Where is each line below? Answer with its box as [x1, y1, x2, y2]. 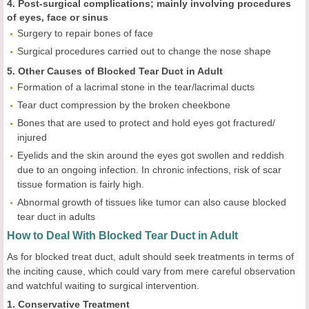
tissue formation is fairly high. [17, 179, 144, 190]
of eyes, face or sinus [7, 12, 108, 23]
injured [17, 132, 47, 143]
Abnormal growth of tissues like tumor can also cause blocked [17, 197, 286, 208]
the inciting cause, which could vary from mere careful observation [7, 266, 295, 277]
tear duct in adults [17, 211, 95, 222]
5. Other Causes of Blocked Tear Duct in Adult [7, 66, 223, 77]
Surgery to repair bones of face [17, 28, 153, 39]
